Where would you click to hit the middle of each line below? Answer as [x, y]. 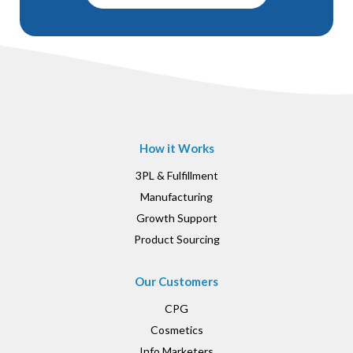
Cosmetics [176, 329]
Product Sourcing [176, 239]
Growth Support [176, 217]
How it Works [176, 148]
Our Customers [176, 281]
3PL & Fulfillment [176, 175]
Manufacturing [176, 196]
